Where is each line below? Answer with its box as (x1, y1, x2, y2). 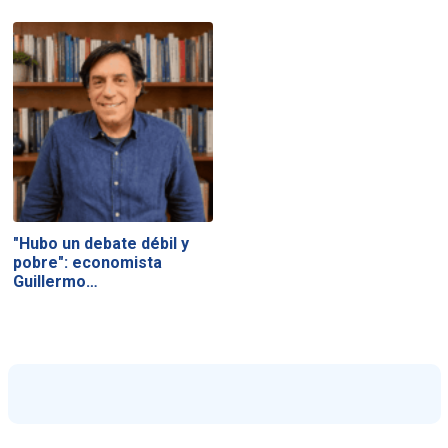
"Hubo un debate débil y (12, 234, 189, 254)
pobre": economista (12, 253, 162, 273)
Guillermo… (12, 272, 98, 292)
